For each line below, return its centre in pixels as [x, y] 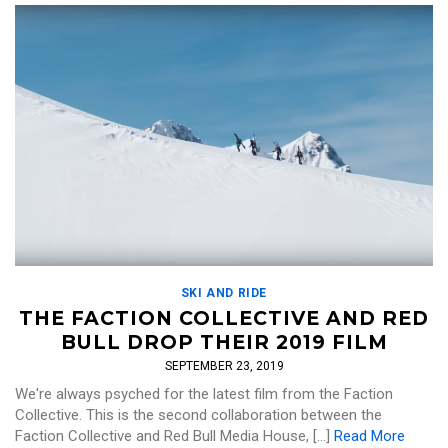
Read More [369, 436]
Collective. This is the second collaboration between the [198, 415]
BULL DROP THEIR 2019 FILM [224, 342]
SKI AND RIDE [224, 293]
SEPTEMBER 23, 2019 [224, 366]
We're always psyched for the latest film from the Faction [204, 394]
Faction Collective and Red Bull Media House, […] [174, 436]
